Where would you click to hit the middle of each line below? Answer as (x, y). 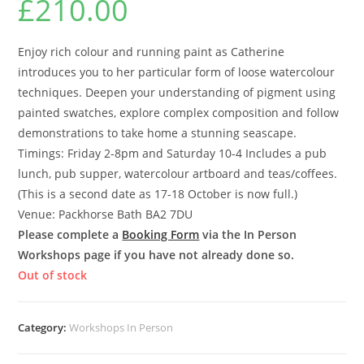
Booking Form (161, 234)
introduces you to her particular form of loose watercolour (177, 71)
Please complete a (70, 234)
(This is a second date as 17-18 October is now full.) (158, 193)
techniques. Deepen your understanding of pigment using (177, 92)
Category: (44, 327)
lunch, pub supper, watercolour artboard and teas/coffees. (178, 173)
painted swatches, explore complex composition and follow (179, 112)
